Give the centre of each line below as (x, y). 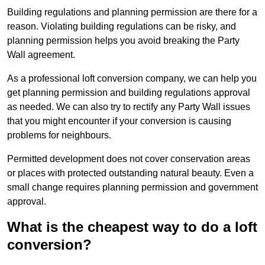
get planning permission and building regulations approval (129, 93)
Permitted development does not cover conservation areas (129, 159)
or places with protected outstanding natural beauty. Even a (130, 173)
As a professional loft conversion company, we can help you (132, 79)
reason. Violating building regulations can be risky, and (122, 27)
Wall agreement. (41, 55)
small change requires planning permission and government (132, 188)
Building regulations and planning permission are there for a (132, 12)
